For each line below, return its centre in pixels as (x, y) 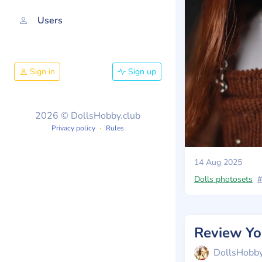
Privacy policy (73, 128)
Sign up (141, 71)
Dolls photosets (223, 179)
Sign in (41, 71)
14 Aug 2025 (218, 162)
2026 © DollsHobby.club (88, 116)
